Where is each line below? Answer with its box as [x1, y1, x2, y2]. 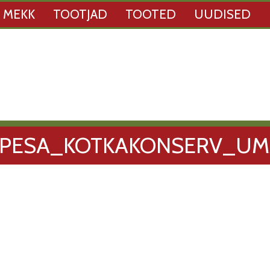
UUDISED [194, 7, 251, 22]
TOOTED [125, 7, 176, 22]
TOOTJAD [53, 7, 107, 22]
